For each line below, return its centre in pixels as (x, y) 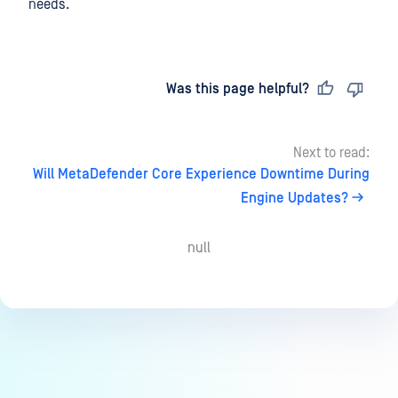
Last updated (88, 89)
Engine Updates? (295, 198)
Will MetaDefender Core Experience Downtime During (201, 174)
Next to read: (331, 153)
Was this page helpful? (238, 89)
